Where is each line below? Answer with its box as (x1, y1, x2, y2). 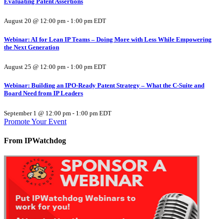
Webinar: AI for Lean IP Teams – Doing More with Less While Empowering (4, 36, 212, 44)
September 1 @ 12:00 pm (4, 109, 71, 117)
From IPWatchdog (4, 136, 66, 145)
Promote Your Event (4, 117, 66, 126)
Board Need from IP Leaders (4, 89, 83, 97)
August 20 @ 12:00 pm (4, 17, 66, 24)
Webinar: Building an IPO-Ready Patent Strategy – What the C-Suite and (4, 82, 204, 89)
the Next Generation (4, 44, 59, 51)
